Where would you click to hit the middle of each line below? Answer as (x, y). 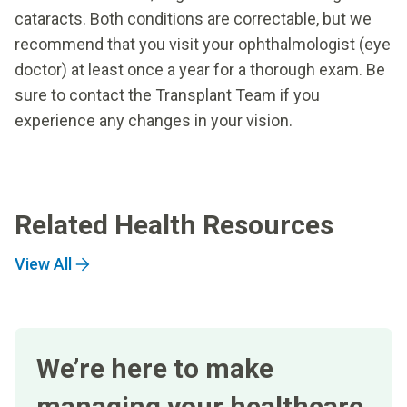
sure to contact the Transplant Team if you (167, 94)
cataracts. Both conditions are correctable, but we (193, 18)
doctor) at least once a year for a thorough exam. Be (200, 69)
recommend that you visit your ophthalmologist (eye (203, 44)
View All (43, 263)
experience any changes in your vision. (154, 120)
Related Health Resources (174, 224)
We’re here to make (155, 368)
